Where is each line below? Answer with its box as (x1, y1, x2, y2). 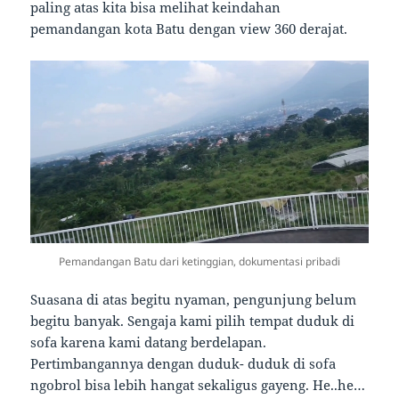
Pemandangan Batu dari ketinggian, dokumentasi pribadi (59, 254, 340, 270)
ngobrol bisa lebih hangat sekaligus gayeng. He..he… (30, 376, 366, 395)
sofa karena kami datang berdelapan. (30, 333, 267, 352)
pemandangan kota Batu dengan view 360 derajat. (30, 19, 348, 37)
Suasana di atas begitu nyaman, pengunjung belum (30, 290, 357, 309)
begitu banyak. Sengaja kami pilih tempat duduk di (30, 312, 355, 330)
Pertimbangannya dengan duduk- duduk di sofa (30, 354, 337, 373)
